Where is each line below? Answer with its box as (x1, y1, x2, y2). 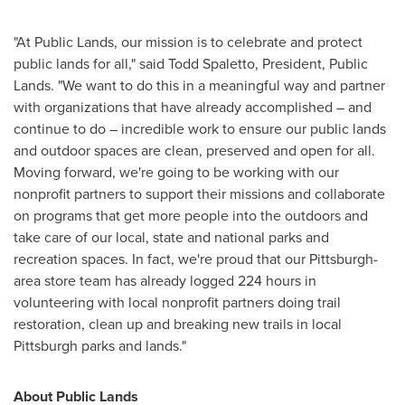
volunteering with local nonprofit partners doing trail (14, 292, 341, 313)
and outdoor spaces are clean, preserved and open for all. (14, 140, 375, 161)
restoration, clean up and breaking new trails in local (14, 314, 342, 334)
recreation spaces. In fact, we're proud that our (14, 249, 309, 269)
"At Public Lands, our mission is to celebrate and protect (14, 32, 363, 52)
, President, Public (255, 53, 368, 74)
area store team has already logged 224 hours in (14, 270, 316, 291)
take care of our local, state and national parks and (14, 227, 329, 248)
